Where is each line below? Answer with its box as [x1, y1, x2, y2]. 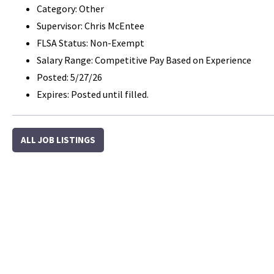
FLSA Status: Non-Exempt [37, 37, 144, 50]
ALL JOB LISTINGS [21, 134, 95, 146]
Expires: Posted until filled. [37, 88, 149, 101]
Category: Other [37, 2, 104, 15]
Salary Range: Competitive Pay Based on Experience [37, 54, 251, 67]
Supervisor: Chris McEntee [37, 20, 144, 32]
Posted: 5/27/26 [37, 71, 102, 84]
